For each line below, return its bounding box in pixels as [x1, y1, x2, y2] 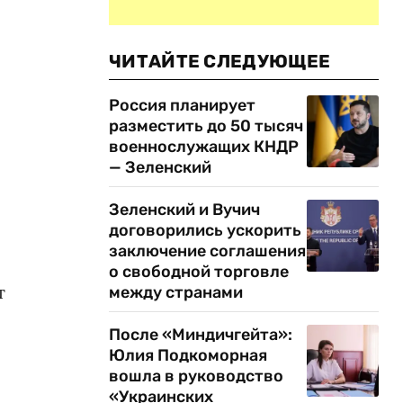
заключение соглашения [109, 241, 306, 261]
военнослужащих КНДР [109, 137, 299, 157]
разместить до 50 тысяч [109, 116, 303, 136]
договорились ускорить [109, 220, 301, 240]
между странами [109, 282, 243, 302]
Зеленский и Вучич [109, 200, 260, 219]
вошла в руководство [109, 366, 283, 386]
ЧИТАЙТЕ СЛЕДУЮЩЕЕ [109, 50, 331, 72]
